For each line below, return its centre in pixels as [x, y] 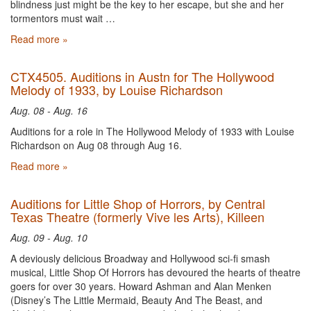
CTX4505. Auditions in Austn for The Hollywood [142, 76]
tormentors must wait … [63, 18]
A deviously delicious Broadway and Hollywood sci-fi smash [140, 258]
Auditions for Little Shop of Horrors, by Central [138, 203]
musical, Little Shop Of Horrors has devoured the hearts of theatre [155, 272]
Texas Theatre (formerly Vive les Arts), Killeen [137, 217]
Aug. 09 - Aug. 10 [49, 237]
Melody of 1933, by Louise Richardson [117, 90]
